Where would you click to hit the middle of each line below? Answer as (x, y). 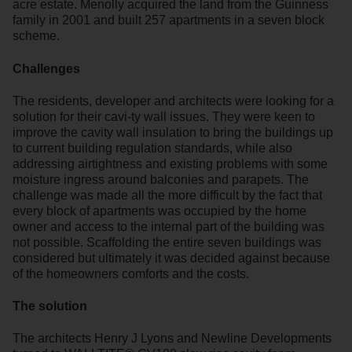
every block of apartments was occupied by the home (159, 211)
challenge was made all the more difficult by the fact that (167, 195)
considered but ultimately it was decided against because (171, 258)
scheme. (36, 36)
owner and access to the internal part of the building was (169, 226)
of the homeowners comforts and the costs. (131, 273)
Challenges (46, 68)
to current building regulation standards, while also (152, 148)
